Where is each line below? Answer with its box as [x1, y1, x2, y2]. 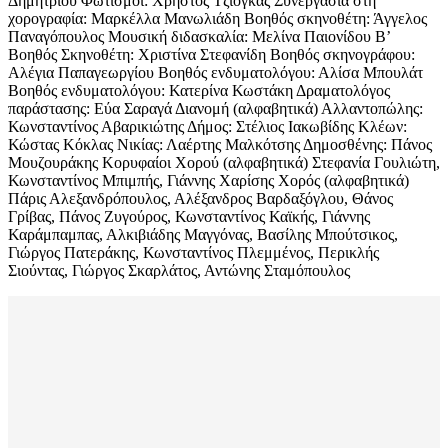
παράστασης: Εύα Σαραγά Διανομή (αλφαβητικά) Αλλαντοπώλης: [8, 100, 423, 118]
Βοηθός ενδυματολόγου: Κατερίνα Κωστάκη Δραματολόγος [8, 82, 390, 100]
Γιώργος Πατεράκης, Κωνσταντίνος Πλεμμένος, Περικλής [8, 244, 379, 262]
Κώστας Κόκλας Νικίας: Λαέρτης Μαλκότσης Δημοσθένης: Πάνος [8, 136, 432, 154]
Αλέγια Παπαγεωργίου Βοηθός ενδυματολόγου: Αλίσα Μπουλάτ [8, 64, 423, 82]
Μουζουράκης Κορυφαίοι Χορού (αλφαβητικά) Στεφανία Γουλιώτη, [8, 154, 440, 172]
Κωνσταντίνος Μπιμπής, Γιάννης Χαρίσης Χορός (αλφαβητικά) [8, 172, 409, 190]
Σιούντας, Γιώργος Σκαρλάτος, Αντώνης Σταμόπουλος [8, 262, 350, 280]
